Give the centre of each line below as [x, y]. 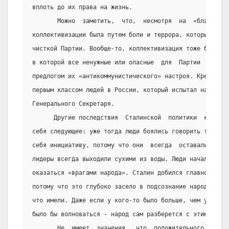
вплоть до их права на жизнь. [82, 7]
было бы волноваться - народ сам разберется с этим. [122, 214]
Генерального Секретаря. [73, 104]
